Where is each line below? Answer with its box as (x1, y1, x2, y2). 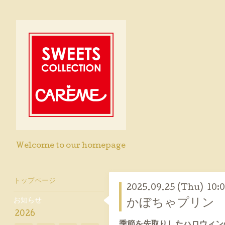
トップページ (14, 177, 56, 185)
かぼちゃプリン (127, 197, 214, 211)
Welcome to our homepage (16, 142, 126, 150)
